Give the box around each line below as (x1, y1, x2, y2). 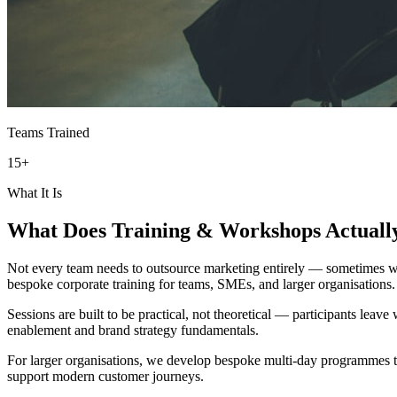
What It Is (7, 184, 62, 200)
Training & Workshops (112, 218, 321, 242)
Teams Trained (7, 124, 90, 140)
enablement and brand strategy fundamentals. (7, 322, 259, 338)
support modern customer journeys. (7, 368, 204, 384)
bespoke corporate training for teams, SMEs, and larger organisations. (7, 276, 395, 292)
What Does (7, 218, 112, 242)
